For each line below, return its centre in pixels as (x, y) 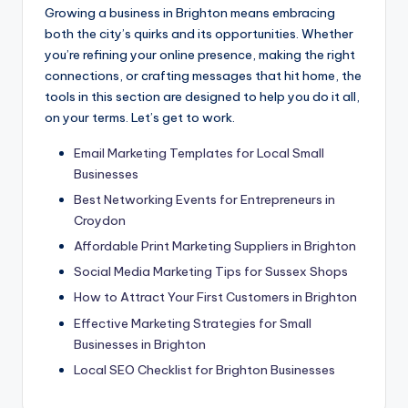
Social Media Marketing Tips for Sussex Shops (211, 272)
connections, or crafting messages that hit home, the (203, 75)
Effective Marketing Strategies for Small (193, 323)
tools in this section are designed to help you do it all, (202, 96)
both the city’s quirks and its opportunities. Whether (199, 33)
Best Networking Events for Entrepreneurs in (204, 200)
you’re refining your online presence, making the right (200, 54)
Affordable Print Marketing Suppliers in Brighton (215, 246)
